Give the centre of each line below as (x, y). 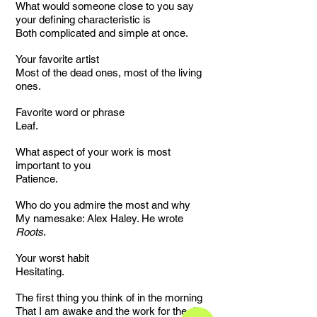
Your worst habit (52, 258)
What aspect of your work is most (93, 152)
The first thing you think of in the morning (110, 298)
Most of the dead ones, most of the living (109, 73)
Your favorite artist (57, 59)
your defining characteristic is (83, 19)
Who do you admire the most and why (103, 205)
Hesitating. (40, 271)
